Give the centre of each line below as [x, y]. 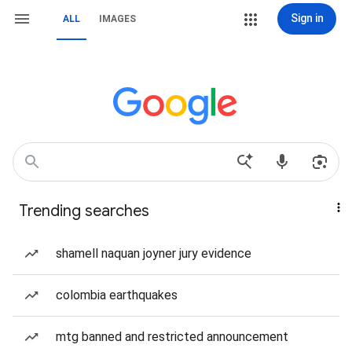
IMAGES [117, 19]
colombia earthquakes [117, 295]
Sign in [307, 18]
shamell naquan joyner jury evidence [154, 253]
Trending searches [84, 211]
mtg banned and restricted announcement [172, 337]
